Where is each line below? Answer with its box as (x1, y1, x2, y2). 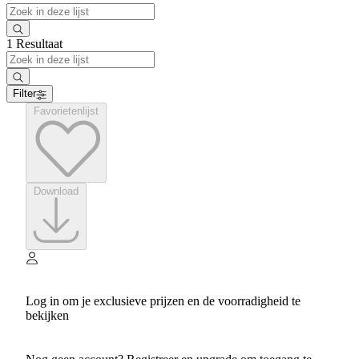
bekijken (26, 309, 69, 323)
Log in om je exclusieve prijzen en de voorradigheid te (26, 294, 301, 309)
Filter (13, 87, 36, 100)
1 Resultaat (6, 37, 63, 51)
